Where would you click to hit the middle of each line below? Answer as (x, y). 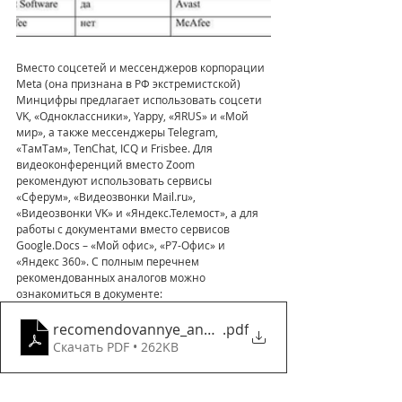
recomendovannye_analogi (144, 329)
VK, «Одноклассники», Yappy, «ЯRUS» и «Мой (134, 116)
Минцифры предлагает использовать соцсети (140, 100)
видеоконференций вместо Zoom (107, 164)
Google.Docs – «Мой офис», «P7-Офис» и (122, 245)
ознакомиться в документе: (89, 293)
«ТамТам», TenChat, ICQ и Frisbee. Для (116, 148)
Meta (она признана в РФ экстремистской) (130, 83)
